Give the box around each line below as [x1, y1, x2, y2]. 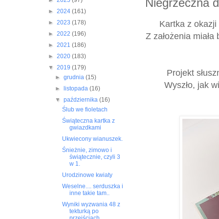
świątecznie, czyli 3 [69, 153, 121, 161]
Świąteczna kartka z [62, 117, 115, 125]
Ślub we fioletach [62, 106, 108, 113]
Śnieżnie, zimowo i [62, 147, 112, 154]
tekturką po [69, 208, 99, 215]
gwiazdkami [69, 124, 102, 131]
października [63, 96, 99, 104]
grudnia [63, 74, 86, 81]
